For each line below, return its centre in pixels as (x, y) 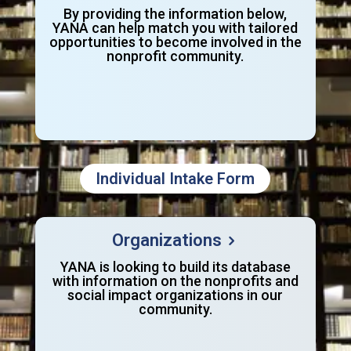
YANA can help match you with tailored (175, 27)
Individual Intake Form (175, 178)
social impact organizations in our (175, 295)
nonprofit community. (175, 56)
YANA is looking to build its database (175, 266)
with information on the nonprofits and (175, 280)
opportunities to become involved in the (175, 42)
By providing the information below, (175, 13)
